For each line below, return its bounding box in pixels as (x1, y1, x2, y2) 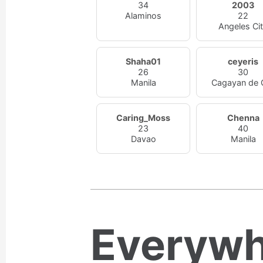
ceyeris (228, 56, 259, 66)
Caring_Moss (116, 113, 171, 123)
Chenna (227, 113, 259, 123)
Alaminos (125, 11, 162, 21)
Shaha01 (126, 56, 161, 66)
